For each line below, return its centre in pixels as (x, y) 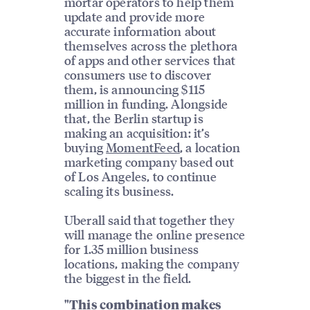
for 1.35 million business (131, 248)
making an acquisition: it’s (137, 132)
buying (85, 147)
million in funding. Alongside (146, 103)
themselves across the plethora (151, 45)
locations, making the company (152, 263)
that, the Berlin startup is (134, 118)
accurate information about (140, 30)
